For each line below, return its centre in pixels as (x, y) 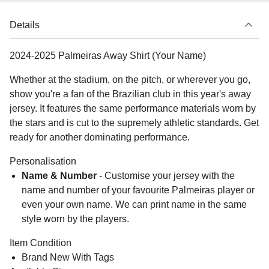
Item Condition (41, 243)
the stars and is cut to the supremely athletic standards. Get (134, 122)
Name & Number (59, 175)
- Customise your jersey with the (166, 175)
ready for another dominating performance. (100, 137)
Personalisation (43, 161)
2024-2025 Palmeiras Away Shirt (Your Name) (108, 55)
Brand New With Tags (68, 257)
